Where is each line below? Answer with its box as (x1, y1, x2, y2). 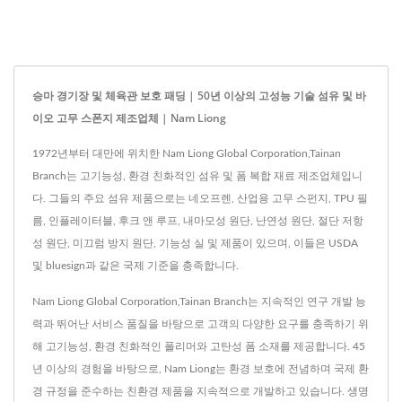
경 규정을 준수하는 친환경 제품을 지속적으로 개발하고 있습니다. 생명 (32, 386, 369, 398)
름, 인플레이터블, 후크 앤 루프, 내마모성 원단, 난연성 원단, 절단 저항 (32, 215, 363, 227)
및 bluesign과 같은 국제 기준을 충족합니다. (32, 260, 239, 272)
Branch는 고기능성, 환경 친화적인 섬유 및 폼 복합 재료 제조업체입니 (32, 170, 363, 182)
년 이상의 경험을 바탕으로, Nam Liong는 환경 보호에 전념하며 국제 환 (32, 363, 369, 375)
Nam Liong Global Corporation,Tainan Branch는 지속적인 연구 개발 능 (32, 296, 366, 308)
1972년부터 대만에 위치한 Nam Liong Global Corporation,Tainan (32, 148, 341, 160)
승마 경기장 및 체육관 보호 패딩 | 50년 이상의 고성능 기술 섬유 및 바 (32, 88, 366, 104)
